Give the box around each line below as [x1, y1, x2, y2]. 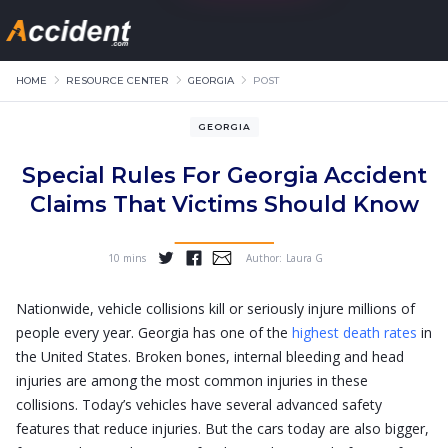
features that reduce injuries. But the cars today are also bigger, [16, 419, 429, 438]
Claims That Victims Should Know [29, 191, 419, 218]
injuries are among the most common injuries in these [16, 371, 368, 390]
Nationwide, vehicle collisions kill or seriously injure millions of [16, 299, 415, 318]
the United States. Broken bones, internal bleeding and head [16, 347, 404, 366]
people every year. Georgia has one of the [16, 323, 288, 342]
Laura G [286, 251, 323, 265]
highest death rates [288, 323, 417, 342]
